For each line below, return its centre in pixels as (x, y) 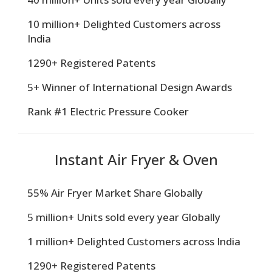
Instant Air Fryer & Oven (136, 160)
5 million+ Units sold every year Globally (124, 217)
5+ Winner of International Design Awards (130, 87)
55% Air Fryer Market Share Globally (115, 193)
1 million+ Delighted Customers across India (134, 242)
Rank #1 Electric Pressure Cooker (108, 111)
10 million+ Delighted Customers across (124, 24)
